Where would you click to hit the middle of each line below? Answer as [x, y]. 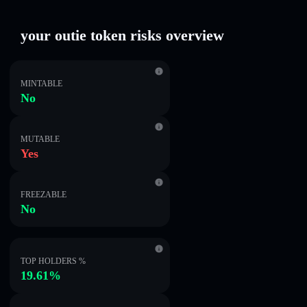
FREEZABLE [44, 195]
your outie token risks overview [122, 35]
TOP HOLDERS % [53, 261]
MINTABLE [41, 84]
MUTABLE [40, 139]
